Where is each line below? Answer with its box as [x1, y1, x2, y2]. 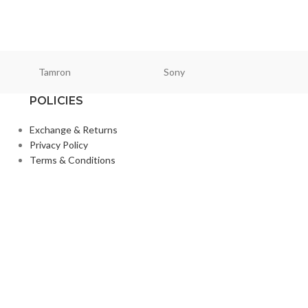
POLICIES [29, 94, 83, 108]
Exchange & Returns [29, 124, 118, 136]
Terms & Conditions [29, 154, 115, 166]
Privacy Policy [29, 139, 88, 151]
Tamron [38, 66, 71, 78]
